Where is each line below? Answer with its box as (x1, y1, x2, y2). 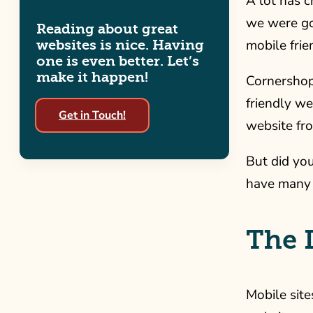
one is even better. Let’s (36, 53, 199, 69)
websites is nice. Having (36, 37, 204, 53)
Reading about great (36, 21, 178, 37)
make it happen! (36, 69, 148, 85)
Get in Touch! (59, 108, 126, 123)
